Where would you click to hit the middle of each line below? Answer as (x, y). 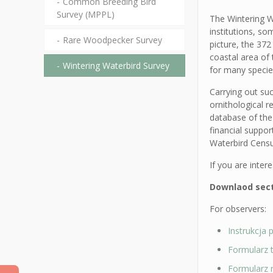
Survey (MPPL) (86, 14)
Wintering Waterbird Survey (116, 66)
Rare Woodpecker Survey (112, 40)
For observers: (238, 209)
